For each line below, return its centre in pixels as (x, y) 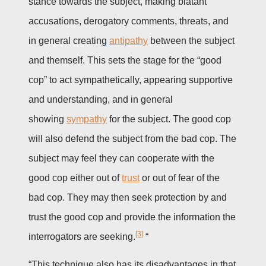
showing (47, 119)
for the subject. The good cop (169, 119)
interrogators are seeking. (82, 236)
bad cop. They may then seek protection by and (128, 197)
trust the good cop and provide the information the (132, 217)
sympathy (87, 119)
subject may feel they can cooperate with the (121, 158)
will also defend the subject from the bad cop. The (132, 138)
